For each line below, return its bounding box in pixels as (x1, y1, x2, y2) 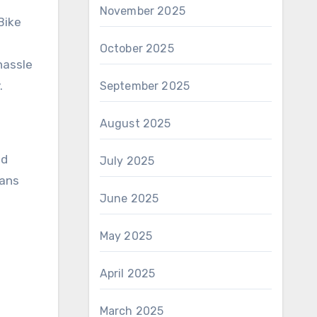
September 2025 (99, 79, 190, 93)
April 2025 (99, 267, 156, 280)
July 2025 (99, 154, 155, 168)
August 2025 (99, 117, 171, 130)
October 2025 (99, 42, 174, 55)
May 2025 (99, 229, 153, 243)
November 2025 (99, 4, 186, 18)
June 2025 (99, 192, 159, 205)
